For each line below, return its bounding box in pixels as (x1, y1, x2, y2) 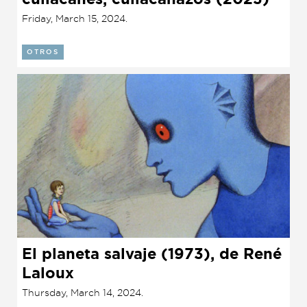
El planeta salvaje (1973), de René (22, 243, 282, 264)
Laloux (22, 262, 74, 283)
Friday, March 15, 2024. (22, 12, 127, 24)
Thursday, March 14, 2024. (22, 286, 143, 298)
